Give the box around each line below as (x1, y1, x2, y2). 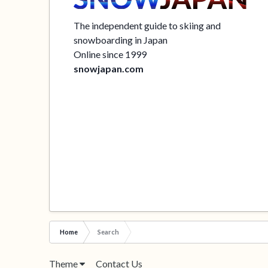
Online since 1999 (74, 48, 147, 60)
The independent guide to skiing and (74, 19, 221, 31)
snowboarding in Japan (74, 33, 168, 45)
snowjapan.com (74, 62, 144, 74)
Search (98, 227, 120, 236)
